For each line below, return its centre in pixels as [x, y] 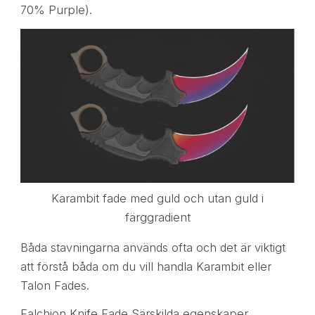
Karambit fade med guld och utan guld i [157, 198]
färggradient [157, 217]
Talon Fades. [54, 285]
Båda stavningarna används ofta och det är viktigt [153, 247]
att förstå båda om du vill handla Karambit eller [146, 266]
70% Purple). [56, 9]
